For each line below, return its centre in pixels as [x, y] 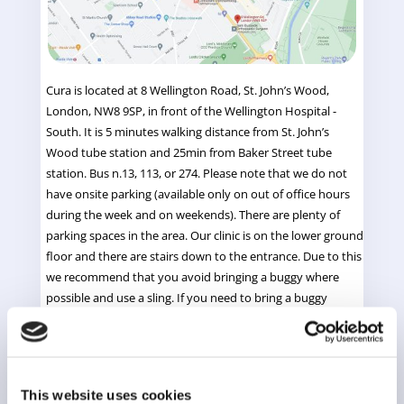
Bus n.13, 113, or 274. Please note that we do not [218, 173]
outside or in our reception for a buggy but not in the [187, 359]
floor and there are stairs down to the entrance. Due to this [203, 256]
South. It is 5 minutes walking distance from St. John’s [187, 131]
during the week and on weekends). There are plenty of [193, 214]
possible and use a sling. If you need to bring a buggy [186, 297]
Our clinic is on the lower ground [276, 235]
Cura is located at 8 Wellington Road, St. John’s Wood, [187, 90]
